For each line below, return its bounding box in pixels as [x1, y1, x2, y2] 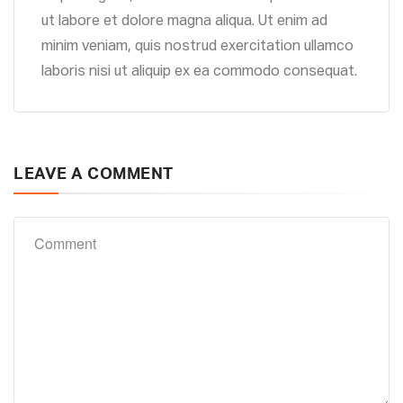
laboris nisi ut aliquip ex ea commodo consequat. [41, 65, 357, 80]
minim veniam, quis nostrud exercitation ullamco [41, 40, 354, 55]
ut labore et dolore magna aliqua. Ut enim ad [41, 14, 327, 30]
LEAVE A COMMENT [13, 166, 174, 184]
